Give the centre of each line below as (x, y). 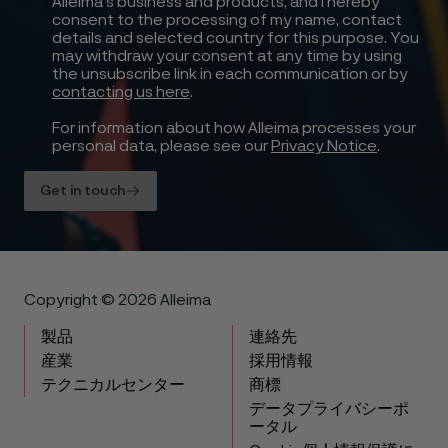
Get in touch (82, 190)
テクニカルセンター (113, 384)
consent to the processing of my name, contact (227, 19)
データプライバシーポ (328, 408)
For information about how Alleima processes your (234, 127)
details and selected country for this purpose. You (235, 37)
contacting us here (121, 91)
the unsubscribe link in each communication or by (230, 73)
